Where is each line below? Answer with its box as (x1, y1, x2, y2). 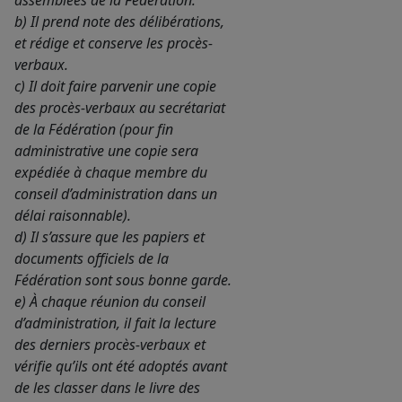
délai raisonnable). (14, 205, 131, 226)
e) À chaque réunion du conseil (14, 292, 205, 312)
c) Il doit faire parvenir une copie (14, 76, 216, 97)
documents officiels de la (14, 249, 169, 269)
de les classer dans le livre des (14, 378, 200, 398)
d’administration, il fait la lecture (14, 313, 216, 334)
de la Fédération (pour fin (14, 119, 173, 140)
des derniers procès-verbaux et (14, 335, 205, 355)
